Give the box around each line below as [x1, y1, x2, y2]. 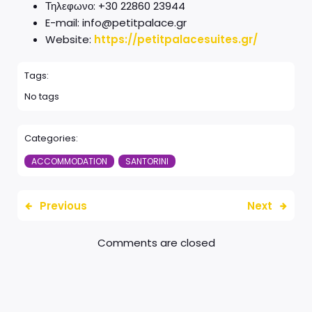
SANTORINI [125, 155, 169, 167]
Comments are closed [97, 235, 215, 250]
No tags [24, 89, 59, 103]
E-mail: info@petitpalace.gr [45, 15, 187, 30]
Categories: [24, 131, 78, 145]
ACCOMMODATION [31, 155, 107, 167]
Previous [40, 198, 87, 213]
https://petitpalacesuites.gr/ [94, 31, 258, 47]
